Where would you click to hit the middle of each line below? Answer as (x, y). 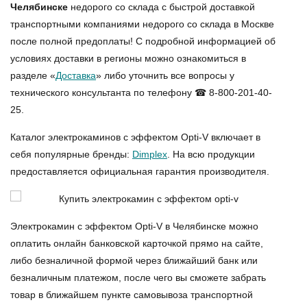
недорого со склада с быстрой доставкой (161, 7)
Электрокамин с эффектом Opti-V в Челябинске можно (134, 226)
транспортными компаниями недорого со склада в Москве (142, 24)
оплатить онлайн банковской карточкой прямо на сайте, (137, 243)
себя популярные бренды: (71, 154)
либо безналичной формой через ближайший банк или (134, 260)
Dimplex (150, 154)
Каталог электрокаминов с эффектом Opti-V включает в (135, 137)
